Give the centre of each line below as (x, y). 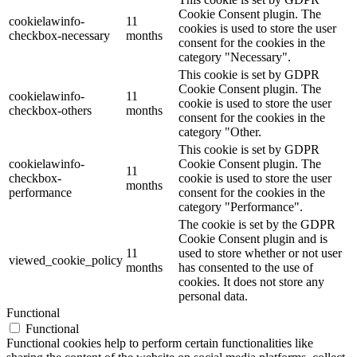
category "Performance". (241, 207)
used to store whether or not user (260, 253)
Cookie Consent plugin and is (253, 239)
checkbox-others (50, 111)
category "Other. (220, 132)
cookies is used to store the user (257, 29)
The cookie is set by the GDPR (257, 225)
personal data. (213, 296)
